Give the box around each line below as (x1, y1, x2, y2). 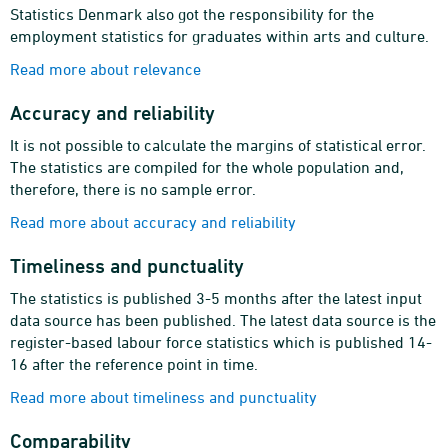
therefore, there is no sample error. (10, 180, 256, 198)
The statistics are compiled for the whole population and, (10, 158, 404, 176)
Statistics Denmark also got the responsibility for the (10, 5, 374, 23)
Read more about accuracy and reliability (10, 213, 296, 231)
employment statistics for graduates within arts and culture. (10, 27, 429, 45)
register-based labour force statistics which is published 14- (10, 333, 432, 351)
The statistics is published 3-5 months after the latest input (10, 289, 422, 307)
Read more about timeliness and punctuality (10, 388, 317, 406)
